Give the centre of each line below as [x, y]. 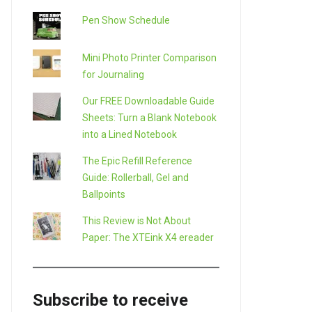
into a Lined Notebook [129, 134]
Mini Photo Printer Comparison [149, 57]
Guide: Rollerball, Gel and [135, 177]
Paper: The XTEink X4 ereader [148, 237]
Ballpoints [103, 194]
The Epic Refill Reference [137, 161]
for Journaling [113, 74]
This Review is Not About [136, 220]
